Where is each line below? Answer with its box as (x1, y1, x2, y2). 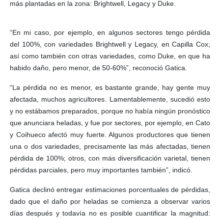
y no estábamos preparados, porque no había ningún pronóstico (10, 107, 210, 115)
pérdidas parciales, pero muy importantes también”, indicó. (10, 165, 192, 174)
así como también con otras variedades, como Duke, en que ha (10, 52, 210, 60)
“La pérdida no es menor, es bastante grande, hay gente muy (10, 83, 210, 91)
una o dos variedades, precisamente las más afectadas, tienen (10, 142, 210, 150)
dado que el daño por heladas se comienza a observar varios (10, 197, 210, 205)
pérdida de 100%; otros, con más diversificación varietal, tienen (10, 154, 210, 162)
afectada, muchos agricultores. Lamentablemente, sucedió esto (10, 95, 210, 103)
